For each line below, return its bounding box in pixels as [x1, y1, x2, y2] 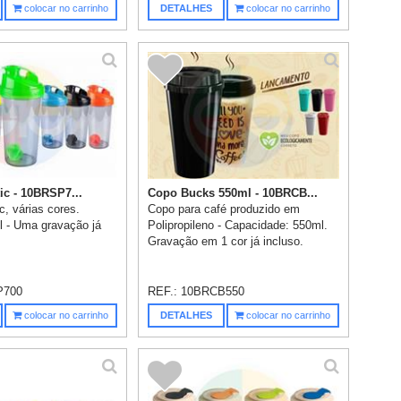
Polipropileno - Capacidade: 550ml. [148, 218, 328, 232]
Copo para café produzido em [148, 201, 301, 216]
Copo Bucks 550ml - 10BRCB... [148, 185, 319, 200]
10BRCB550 [181, 284, 245, 298]
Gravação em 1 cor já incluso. [148, 234, 304, 248]
